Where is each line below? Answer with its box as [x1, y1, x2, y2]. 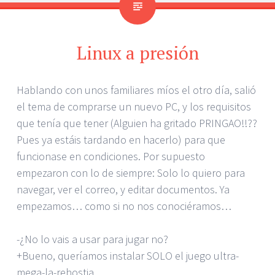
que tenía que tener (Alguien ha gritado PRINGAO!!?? [17, 115, 257, 130]
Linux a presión [76, 41, 199, 64]
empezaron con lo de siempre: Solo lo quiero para [17, 165, 245, 180]
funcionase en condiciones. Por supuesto [17, 149, 205, 163]
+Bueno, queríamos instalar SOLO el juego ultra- [17, 248, 239, 263]
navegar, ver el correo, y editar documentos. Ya [17, 182, 230, 196]
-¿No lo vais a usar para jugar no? [17, 231, 168, 246]
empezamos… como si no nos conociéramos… [17, 198, 231, 213]
